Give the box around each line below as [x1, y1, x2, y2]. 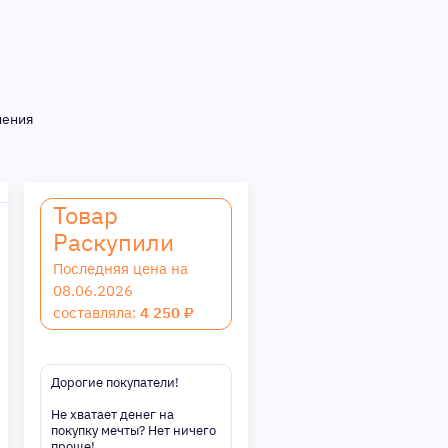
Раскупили [53, 226, 174, 258]
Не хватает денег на [51, 406, 174, 423]
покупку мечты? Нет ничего [51, 422, 216, 439]
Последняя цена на [53, 259, 188, 278]
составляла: [53, 303, 140, 322]
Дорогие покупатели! [51, 374, 179, 391]
